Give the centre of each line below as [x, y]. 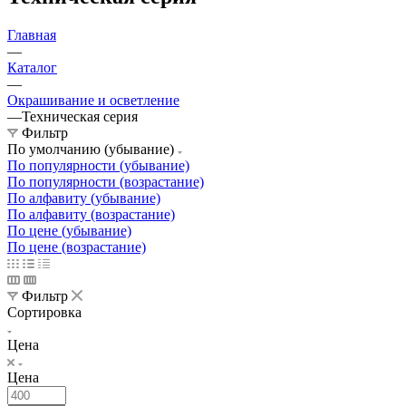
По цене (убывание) [69, 230]
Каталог [32, 67]
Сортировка [44, 312]
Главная [32, 34]
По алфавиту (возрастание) [91, 214]
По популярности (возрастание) [106, 181]
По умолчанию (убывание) [91, 149]
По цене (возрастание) [77, 246]
